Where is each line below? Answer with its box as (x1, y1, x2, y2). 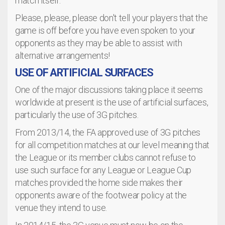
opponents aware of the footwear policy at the (15, 189, 187, 200)
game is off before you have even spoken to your (15, 25, 196, 36)
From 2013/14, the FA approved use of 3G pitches (15, 127, 201, 138)
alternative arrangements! (15, 50, 110, 61)
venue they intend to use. (15, 202, 107, 213)
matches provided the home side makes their (15, 177, 183, 188)
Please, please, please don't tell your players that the (15, 12, 208, 23)
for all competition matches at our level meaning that (15, 139, 209, 150)
